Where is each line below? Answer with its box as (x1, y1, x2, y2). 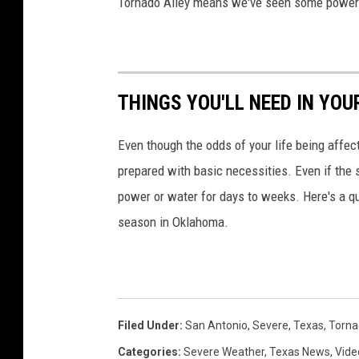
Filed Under (118, 319, 179, 333)
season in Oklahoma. (118, 214, 228, 231)
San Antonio (185, 319, 248, 333)
